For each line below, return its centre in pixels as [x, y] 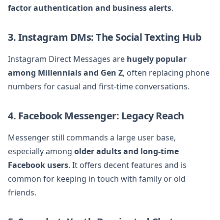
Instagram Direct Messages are [67, 59]
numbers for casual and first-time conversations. [99, 86]
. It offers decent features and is [127, 165]
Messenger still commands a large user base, [92, 137]
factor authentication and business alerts [90, 8]
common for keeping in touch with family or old [97, 179]
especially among [41, 151]
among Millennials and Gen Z [65, 72]
